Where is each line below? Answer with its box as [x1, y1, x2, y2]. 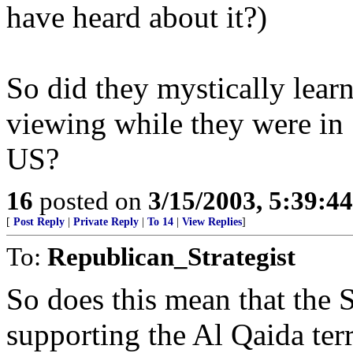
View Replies [182, 216, 242, 228]
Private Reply [73, 216, 139, 228]
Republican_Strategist [47, 242, 295, 271]
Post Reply [13, 216, 65, 228]
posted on [33, 186, 148, 215]
